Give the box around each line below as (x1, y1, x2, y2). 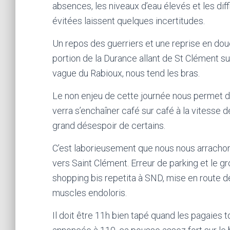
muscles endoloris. (52, 187, 127, 198)
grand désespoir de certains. (52, 120, 165, 131)
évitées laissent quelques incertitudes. (52, 15, 205, 26)
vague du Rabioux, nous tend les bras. (52, 68, 200, 79)
